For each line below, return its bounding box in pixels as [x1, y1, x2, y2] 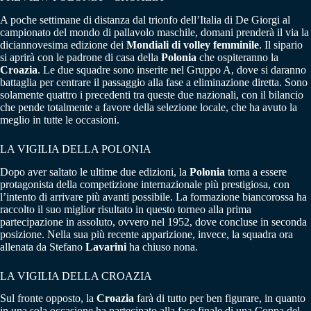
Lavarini [85, 240, 126, 253]
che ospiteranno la [196, 51, 278, 63]
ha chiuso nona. [126, 240, 198, 253]
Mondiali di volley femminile [126, 38, 259, 51]
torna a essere [225, 165, 287, 178]
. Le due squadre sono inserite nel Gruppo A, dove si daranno [37, 63, 306, 76]
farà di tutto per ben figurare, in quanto [134, 292, 305, 305]
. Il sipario [259, 38, 303, 51]
